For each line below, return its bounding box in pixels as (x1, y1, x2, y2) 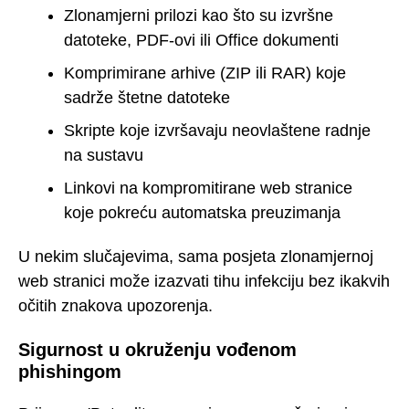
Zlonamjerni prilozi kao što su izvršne (64, 5, 333, 25)
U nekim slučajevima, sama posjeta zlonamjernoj (18, 247, 373, 267)
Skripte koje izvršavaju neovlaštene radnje (64, 121, 371, 140)
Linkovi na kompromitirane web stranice (64, 178, 352, 197)
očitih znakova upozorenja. (18, 297, 213, 316)
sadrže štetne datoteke (64, 88, 230, 107)
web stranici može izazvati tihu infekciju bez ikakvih (18, 272, 390, 291)
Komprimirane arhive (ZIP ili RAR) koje (64, 63, 346, 82)
